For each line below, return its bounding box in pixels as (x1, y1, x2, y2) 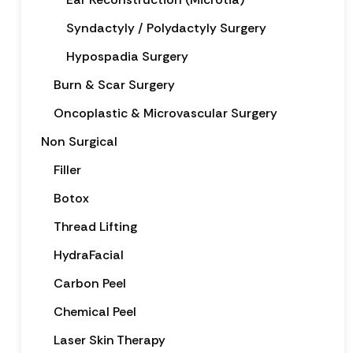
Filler (53, 161, 81, 178)
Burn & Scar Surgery (53, 76, 175, 93)
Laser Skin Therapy (53, 331, 165, 348)
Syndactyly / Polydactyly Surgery (65, 19, 266, 36)
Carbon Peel (53, 274, 126, 292)
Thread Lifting (53, 217, 137, 235)
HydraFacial (53, 246, 124, 263)
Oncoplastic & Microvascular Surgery (53, 104, 277, 121)
